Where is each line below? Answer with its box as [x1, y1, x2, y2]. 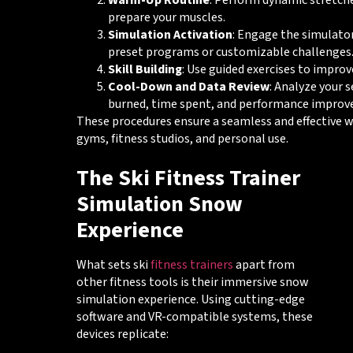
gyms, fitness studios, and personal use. [76, 130, 288, 148]
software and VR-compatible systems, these [76, 307, 313, 325]
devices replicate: [76, 325, 169, 343]
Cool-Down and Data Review [107, 78, 269, 96]
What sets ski [76, 255, 150, 273]
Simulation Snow [76, 188, 243, 220]
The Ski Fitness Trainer [76, 162, 300, 194]
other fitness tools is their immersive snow [76, 273, 309, 291]
